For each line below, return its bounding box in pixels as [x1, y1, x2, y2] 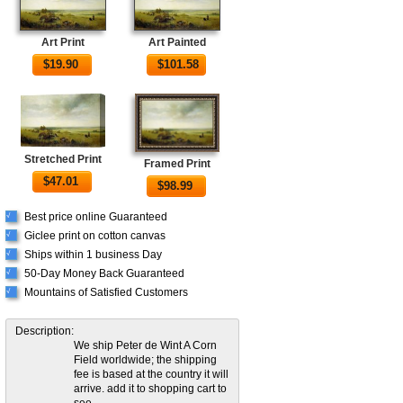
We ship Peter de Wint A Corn [74, 339, 217, 353]
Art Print [40, 35, 85, 49]
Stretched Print [23, 152, 102, 166]
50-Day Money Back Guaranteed [24, 267, 184, 281]
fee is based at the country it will [74, 368, 228, 381]
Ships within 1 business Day [24, 248, 162, 262]
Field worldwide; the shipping [74, 354, 217, 367]
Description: [15, 325, 74, 338]
